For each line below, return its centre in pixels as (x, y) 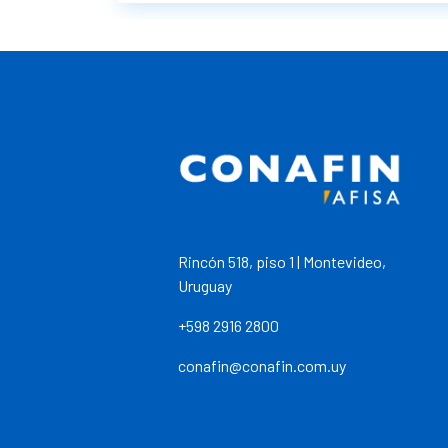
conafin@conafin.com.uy (263, 365)
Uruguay (205, 285)
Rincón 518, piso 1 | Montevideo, (282, 261)
